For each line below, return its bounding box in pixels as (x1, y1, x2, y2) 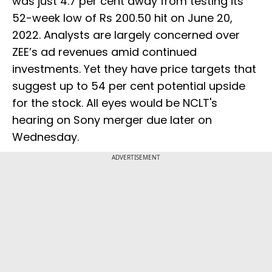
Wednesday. (12, 129, 79, 145)
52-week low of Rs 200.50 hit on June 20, (12, 10, 233, 26)
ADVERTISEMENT (112, 153, 160, 162)
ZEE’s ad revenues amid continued (12, 44, 197, 60)
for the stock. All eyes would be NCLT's (12, 95, 217, 111)
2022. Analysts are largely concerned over (12, 27, 240, 43)
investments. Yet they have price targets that (12, 61, 256, 77)
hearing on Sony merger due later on (12, 112, 212, 128)
